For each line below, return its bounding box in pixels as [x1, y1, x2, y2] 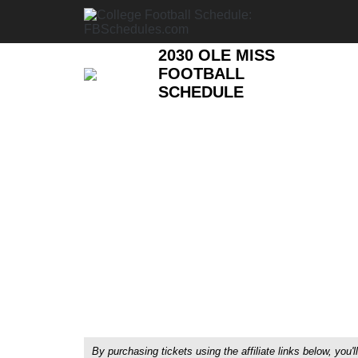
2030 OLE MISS [158, 46, 276, 64]
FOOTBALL [158, 65, 245, 82]
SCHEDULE [158, 83, 245, 101]
